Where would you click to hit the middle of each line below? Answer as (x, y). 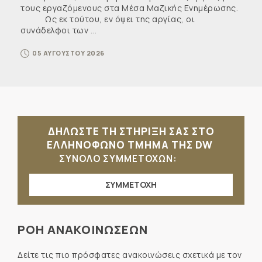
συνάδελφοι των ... (58, 30)
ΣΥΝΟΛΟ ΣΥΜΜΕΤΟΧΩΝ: (119, 159)
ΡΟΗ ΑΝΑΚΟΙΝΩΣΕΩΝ (83, 230)
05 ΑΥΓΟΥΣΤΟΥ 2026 (68, 53)
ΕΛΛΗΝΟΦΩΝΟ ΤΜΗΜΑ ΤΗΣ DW (131, 145)
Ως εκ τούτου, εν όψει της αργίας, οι (108, 19)
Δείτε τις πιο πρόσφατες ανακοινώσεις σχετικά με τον (130, 255)
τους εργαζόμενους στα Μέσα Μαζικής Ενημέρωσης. (129, 8)
